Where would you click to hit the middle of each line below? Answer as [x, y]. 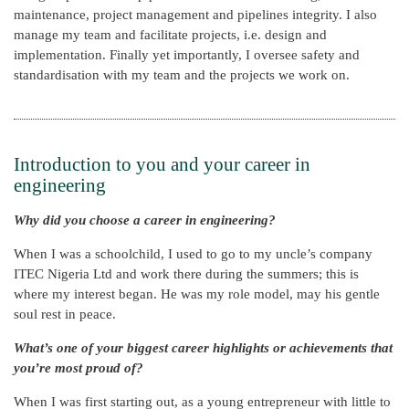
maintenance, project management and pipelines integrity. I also [195, 14]
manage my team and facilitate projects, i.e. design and [170, 34]
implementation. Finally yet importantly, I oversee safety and [187, 54]
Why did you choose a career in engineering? [145, 220]
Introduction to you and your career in [162, 164]
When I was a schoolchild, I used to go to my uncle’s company [193, 253]
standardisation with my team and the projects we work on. [182, 74]
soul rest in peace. [65, 314]
